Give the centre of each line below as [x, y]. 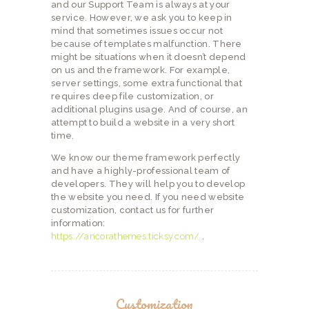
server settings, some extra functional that [147, 83]
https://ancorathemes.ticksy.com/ [126, 236]
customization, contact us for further [133, 210]
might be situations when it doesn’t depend [149, 57]
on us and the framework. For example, [141, 70]
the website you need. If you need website [148, 197]
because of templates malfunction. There [147, 44]
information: [78, 223]
